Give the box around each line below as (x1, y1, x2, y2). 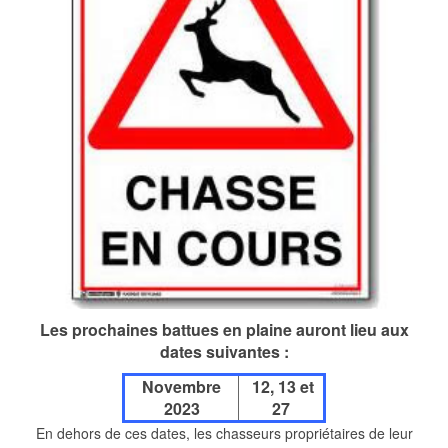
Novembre (142, 375, 221, 398)
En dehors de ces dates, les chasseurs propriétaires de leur (35, 423, 413, 443)
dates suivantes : (159, 340, 289, 363)
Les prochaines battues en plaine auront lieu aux (39, 318, 409, 341)
